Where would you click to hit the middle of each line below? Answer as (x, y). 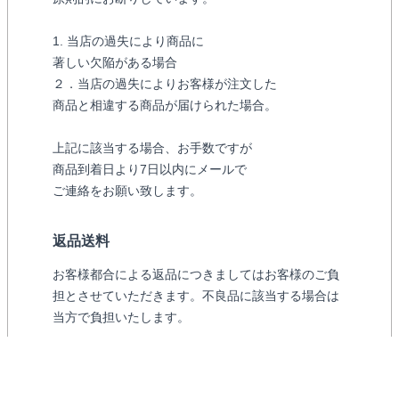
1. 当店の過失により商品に (128, 41)
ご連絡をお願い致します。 (127, 191)
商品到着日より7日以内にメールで (150, 170)
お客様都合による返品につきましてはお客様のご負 (196, 275)
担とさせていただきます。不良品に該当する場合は (196, 296)
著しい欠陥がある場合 (115, 63)
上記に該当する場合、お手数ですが (152, 148)
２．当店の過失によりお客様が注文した (165, 84)
